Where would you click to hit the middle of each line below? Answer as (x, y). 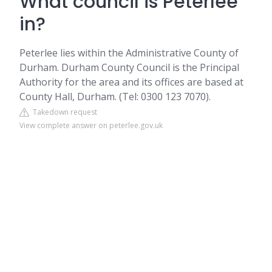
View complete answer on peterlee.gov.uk (91, 125)
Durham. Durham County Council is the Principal (129, 67)
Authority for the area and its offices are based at (131, 82)
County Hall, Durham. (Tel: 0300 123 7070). (115, 97)
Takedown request (63, 112)
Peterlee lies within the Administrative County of (129, 53)
